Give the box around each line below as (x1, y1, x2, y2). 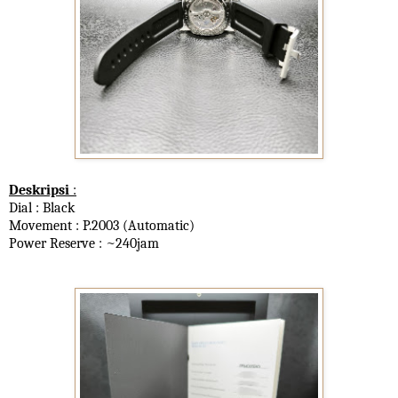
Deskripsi (9, 181, 73, 198)
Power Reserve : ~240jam (9, 235, 159, 251)
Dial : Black (9, 199, 75, 216)
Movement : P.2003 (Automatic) (9, 217, 195, 234)
